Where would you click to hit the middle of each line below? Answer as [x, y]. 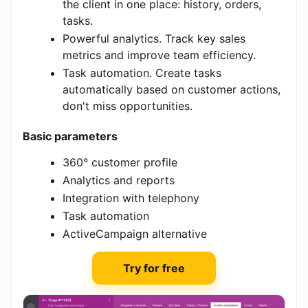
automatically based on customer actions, [172, 89]
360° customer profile [120, 162]
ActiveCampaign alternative [135, 233]
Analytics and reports [119, 180]
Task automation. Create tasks [142, 73]
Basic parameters [70, 136]
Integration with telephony [131, 198]
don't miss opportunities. [128, 106]
